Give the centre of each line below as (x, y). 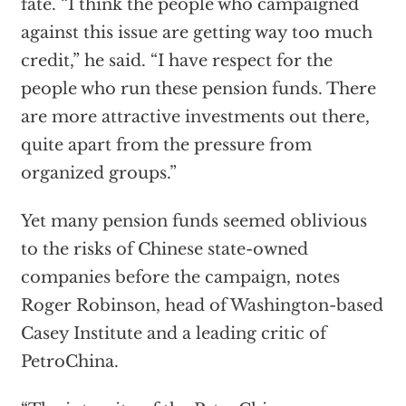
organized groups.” (98, 173)
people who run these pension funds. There (198, 89)
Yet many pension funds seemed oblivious (193, 221)
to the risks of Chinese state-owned (164, 249)
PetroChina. (69, 362)
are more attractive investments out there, (195, 117)
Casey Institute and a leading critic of (173, 333)
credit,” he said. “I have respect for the (176, 61)
